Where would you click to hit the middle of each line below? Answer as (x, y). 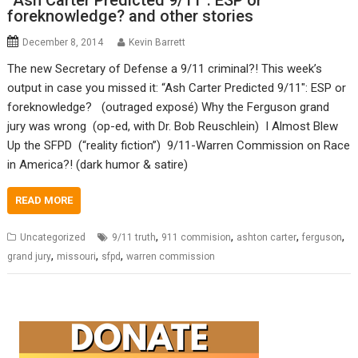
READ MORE (44, 201)
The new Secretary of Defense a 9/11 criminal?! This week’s (165, 69)
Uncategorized (53, 238)
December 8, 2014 (63, 43)
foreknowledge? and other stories (131, 16)
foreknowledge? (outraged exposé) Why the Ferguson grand (169, 107)
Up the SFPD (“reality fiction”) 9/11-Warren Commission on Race (179, 146)
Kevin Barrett (157, 43)
